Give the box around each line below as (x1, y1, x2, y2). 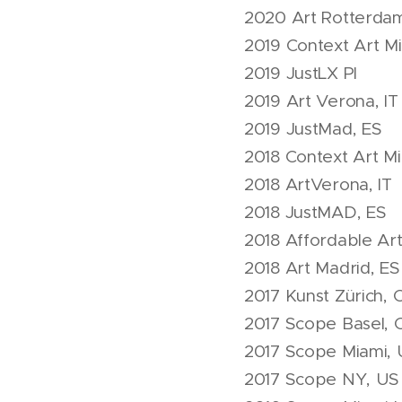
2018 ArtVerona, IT (244, 174, 392, 195)
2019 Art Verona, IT (244, 91, 398, 111)
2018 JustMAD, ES (244, 202, 387, 223)
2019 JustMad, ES (244, 118, 382, 139)
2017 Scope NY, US (244, 369, 400, 389)
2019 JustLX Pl (244, 63, 358, 83)
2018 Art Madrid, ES (244, 258, 400, 278)
